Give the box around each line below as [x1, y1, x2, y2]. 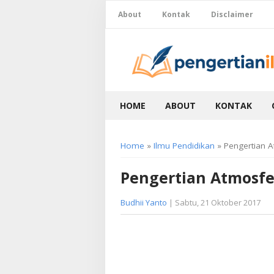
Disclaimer [211, 9, 253, 20]
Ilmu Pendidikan [154, 139, 215, 151]
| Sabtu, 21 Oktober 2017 [167, 196, 261, 208]
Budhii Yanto [120, 196, 167, 208]
